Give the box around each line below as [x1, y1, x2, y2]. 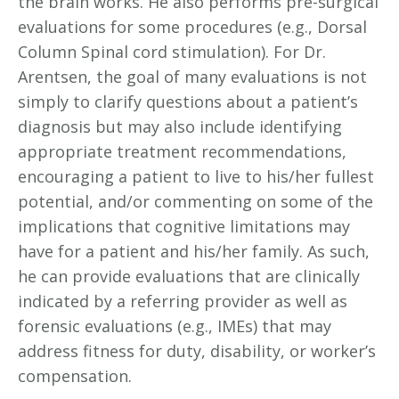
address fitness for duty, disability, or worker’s [18, 339, 376, 362]
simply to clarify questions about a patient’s [18, 90, 358, 112]
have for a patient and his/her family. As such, [18, 240, 370, 262]
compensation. [18, 364, 132, 387]
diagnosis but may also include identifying [18, 115, 342, 137]
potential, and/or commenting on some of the [18, 190, 373, 212]
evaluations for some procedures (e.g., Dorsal [18, 15, 367, 37]
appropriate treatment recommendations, [18, 140, 346, 162]
